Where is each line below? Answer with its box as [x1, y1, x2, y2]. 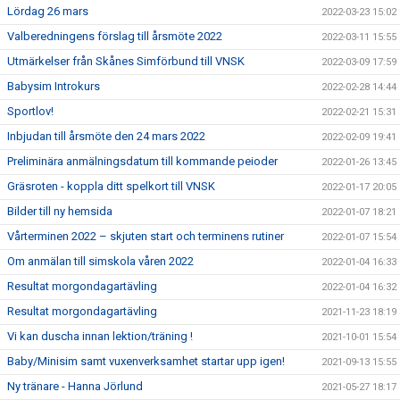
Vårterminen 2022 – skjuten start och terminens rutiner [7, 229, 284, 243]
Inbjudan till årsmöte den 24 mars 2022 [7, 129, 205, 143]
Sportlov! [7, 104, 54, 118]
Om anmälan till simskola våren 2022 [7, 254, 194, 268]
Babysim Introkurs [7, 79, 100, 93]
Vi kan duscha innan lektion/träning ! [7, 329, 193, 343]
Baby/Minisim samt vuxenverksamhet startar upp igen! [7, 354, 285, 368]
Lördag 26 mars [7, 4, 88, 18]
